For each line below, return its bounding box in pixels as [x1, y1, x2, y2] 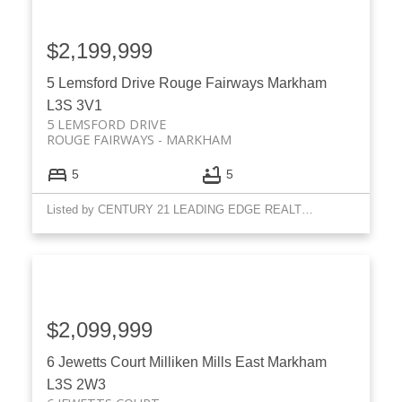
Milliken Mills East [148, 354, 264, 370]
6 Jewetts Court [46, 354, 149, 370]
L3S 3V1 [46, 97, 102, 113]
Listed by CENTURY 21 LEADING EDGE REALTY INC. [301, 202, 313, 216]
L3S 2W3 [46, 376, 106, 392]
